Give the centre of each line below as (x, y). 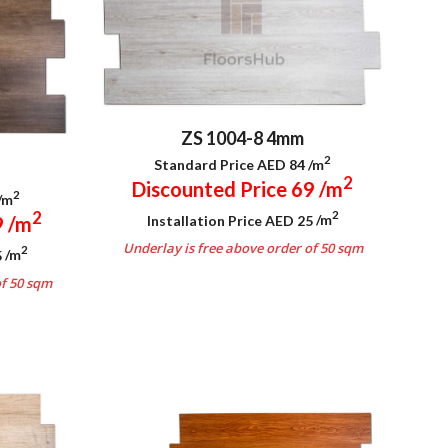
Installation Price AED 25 (231, 220)
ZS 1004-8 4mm (242, 138)
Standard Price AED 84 (231, 164)
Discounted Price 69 (225, 188)
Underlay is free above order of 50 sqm (242, 248)
